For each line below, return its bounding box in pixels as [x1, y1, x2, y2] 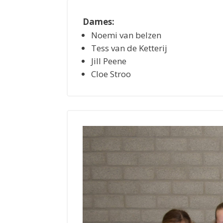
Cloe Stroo [91, 68, 131, 80]
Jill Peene [91, 55, 127, 67]
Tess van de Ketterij [91, 42, 168, 54]
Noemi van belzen [91, 29, 162, 41]
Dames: [83, 15, 115, 27]
